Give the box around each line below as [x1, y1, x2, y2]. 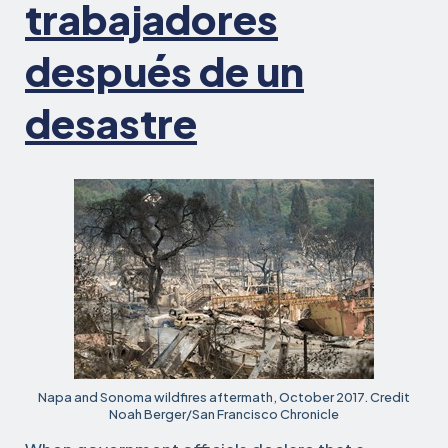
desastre [25, 97, 197, 148]
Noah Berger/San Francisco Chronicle [109, 406, 339, 422]
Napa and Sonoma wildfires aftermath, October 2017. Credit [38, 389, 410, 405]
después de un [25, 45, 304, 96]
